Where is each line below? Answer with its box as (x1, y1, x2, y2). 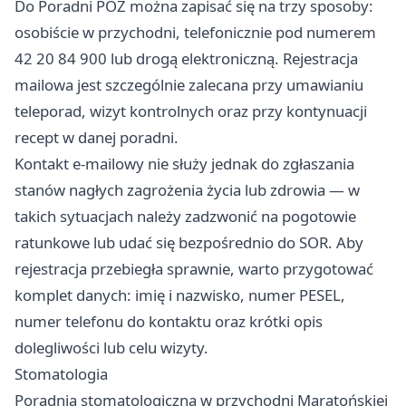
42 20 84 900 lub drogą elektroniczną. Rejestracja (14, 48, 358, 70)
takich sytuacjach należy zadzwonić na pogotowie (14, 206, 356, 227)
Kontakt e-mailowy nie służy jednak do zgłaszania (14, 153, 354, 175)
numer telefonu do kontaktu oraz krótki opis (14, 311, 323, 333)
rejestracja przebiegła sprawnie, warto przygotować (14, 258, 373, 280)
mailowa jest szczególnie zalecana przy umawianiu (14, 74, 363, 96)
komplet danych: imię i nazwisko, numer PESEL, (14, 285, 345, 306)
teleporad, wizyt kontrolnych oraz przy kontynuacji (14, 101, 367, 122)
